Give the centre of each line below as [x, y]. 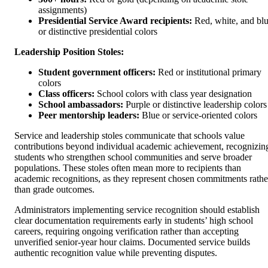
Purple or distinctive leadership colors [195, 105]
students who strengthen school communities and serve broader [133, 157]
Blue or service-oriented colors [198, 115]
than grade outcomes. [54, 190]
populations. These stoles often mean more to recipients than [128, 168]
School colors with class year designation [173, 94]
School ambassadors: [81, 105]
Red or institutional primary [208, 72]
